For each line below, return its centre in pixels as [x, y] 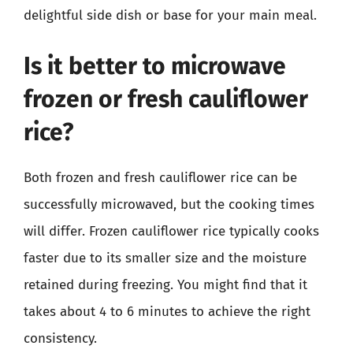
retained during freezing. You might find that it [165, 284]
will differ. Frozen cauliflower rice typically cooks [171, 231]
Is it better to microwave [155, 66]
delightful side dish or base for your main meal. [170, 15]
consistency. [60, 338]
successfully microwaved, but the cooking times [169, 204]
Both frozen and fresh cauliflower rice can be [160, 177]
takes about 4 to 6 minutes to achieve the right [167, 311]
